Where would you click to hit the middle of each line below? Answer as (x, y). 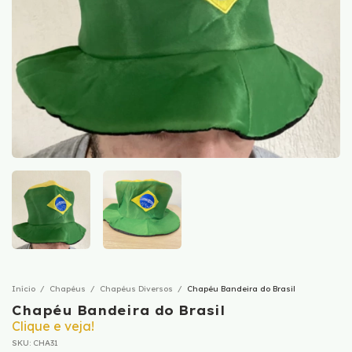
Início (24, 289)
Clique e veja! (53, 326)
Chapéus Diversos (136, 289)
